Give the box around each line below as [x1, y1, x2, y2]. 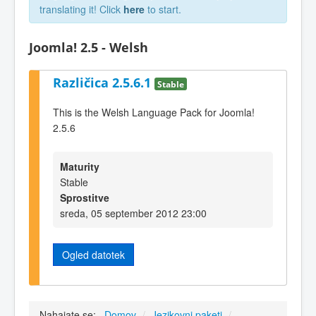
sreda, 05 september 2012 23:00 [60, 205, 207, 220]
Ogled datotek [62, 247, 125, 262]
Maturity [60, 159, 99, 174]
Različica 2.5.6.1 [53, 73, 154, 91]
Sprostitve [60, 190, 109, 205]
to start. [145, 2, 181, 16]
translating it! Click [39, 2, 123, 16]
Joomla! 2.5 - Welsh [29, 39, 148, 56]
